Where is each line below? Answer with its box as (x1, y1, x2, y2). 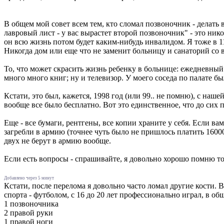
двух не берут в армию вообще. (4, 136, 111, 145)
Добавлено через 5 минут (4, 175, 54, 181)
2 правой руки (4, 208, 53, 217)
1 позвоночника (4, 199, 58, 208)
